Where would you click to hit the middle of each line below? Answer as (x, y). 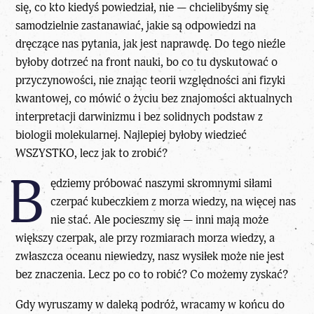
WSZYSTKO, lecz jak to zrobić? (92, 153)
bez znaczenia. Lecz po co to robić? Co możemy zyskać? (152, 274)
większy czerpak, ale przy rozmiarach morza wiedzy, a (145, 238)
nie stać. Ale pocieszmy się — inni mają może (159, 219)
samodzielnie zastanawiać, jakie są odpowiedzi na (136, 25)
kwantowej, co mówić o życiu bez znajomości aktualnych (154, 98)
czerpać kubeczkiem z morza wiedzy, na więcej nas (173, 201)
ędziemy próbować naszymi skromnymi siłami (161, 183)
